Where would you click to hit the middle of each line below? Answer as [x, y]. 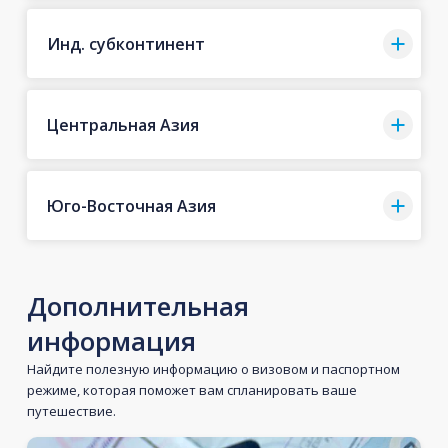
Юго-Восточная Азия [131, 205]
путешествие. [71, 411]
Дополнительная [137, 306]
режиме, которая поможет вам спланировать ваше [191, 390]
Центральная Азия [122, 124]
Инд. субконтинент [125, 43]
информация [111, 341]
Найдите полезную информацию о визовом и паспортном [213, 369]
